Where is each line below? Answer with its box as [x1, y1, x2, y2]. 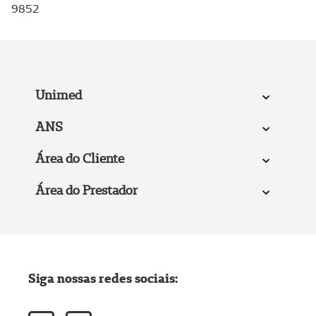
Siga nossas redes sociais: [28, 269, 178, 286]
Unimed [35, 86, 82, 103]
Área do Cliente [35, 150, 124, 166]
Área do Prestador [35, 181, 138, 198]
